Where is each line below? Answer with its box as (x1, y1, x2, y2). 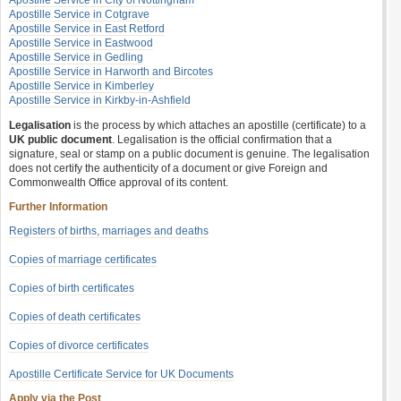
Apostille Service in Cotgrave (9, 8, 149, 21)
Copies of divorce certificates (9, 339, 149, 352)
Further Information (9, 200, 107, 213)
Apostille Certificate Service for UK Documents (9, 368, 234, 380)
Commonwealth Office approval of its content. (9, 176, 228, 189)
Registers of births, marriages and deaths (9, 225, 209, 237)
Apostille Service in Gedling (9, 51, 143, 64)
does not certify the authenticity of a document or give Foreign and (9, 162, 328, 175)
